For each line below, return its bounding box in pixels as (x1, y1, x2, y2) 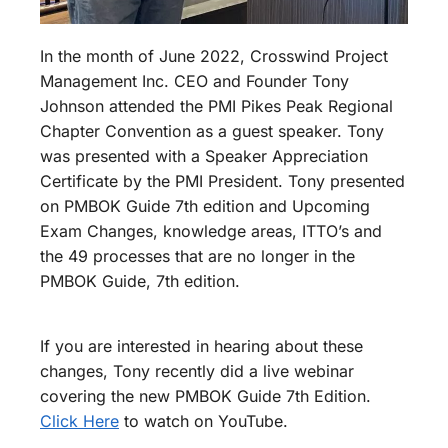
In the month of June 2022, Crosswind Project (40, 46, 388, 67)
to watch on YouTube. (119, 410, 288, 431)
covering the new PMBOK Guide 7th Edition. (40, 385, 371, 406)
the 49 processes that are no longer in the (40, 246, 355, 267)
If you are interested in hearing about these (40, 335, 363, 356)
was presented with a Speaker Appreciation (40, 146, 368, 167)
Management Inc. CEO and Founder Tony (40, 71, 349, 92)
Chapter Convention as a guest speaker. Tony (40, 121, 384, 142)
